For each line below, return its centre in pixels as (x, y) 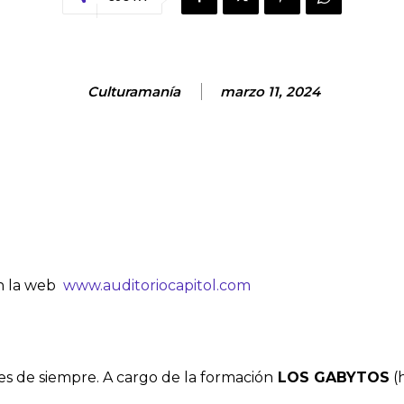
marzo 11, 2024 (270, 92)
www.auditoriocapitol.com (157, 286)
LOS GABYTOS (331, 378)
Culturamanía (133, 92)
